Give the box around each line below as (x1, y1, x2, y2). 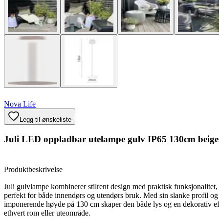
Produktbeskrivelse (4, 165, 63, 174)
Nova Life (4, 100, 36, 108)
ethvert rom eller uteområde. (4, 209, 90, 218)
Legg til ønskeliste (20, 116, 71, 123)
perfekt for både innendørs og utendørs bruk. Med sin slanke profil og (4, 191, 218, 200)
